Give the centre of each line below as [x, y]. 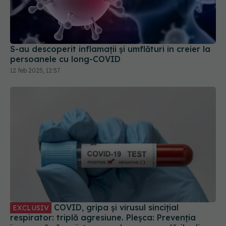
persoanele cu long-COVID [65, 59]
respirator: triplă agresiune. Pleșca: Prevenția [103, 218]
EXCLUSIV [31, 208]
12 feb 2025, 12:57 [35, 70]
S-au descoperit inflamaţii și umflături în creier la [110, 49]
